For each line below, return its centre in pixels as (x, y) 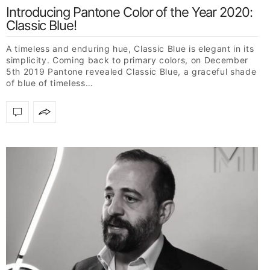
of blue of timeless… (50, 83)
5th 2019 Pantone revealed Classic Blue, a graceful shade (131, 71)
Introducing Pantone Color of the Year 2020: (129, 12)
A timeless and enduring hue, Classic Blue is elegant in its (130, 48)
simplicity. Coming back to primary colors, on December (127, 60)
